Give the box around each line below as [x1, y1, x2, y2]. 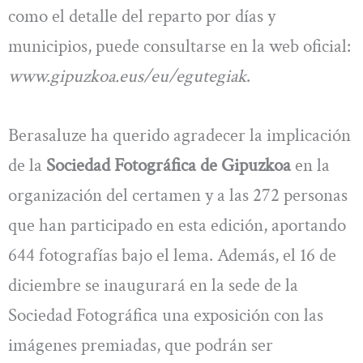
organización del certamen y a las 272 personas [8, 182, 348, 207]
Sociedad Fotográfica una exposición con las [8, 302, 323, 327]
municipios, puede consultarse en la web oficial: [8, 33, 351, 58]
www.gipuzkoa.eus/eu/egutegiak [8, 63, 246, 88]
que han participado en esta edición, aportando [8, 212, 346, 237]
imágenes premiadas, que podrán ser [8, 332, 273, 357]
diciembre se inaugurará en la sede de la [8, 272, 298, 297]
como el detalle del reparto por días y [8, 3, 275, 28]
